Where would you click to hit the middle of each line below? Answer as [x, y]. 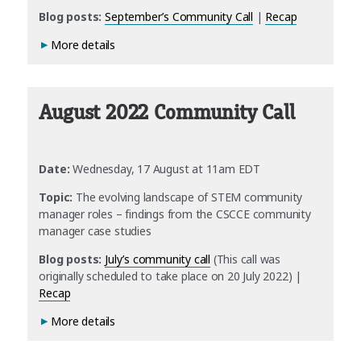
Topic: [56, 197]
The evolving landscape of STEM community [188, 197]
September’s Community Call [179, 16]
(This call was [246, 259]
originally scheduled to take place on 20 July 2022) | [170, 276]
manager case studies [95, 230]
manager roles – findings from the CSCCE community [175, 214]
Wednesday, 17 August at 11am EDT [165, 168]
